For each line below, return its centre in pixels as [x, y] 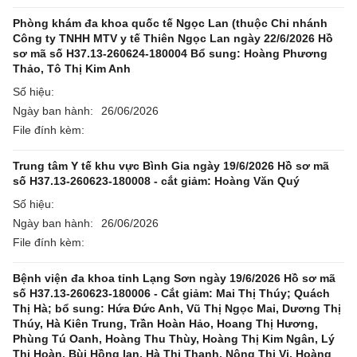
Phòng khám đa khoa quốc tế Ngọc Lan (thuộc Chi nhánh [170, 23]
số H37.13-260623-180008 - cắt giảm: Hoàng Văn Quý [156, 181]
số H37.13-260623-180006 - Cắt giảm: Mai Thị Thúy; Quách [171, 293]
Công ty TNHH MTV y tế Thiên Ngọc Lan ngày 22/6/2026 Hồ [173, 38]
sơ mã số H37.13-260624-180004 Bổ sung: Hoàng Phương [170, 53]
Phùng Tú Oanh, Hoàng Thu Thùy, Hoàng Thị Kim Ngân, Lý [174, 339]
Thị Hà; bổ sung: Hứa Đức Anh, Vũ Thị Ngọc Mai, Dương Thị [177, 308]
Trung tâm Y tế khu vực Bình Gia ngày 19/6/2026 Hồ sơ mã [171, 166]
